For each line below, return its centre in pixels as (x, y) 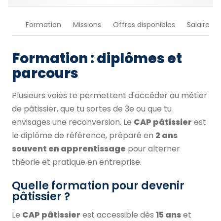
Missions (87, 25)
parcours (45, 73)
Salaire (198, 25)
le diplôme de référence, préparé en (84, 135)
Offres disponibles (144, 25)
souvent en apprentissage (69, 149)
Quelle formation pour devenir (98, 186)
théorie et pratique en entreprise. (77, 162)
